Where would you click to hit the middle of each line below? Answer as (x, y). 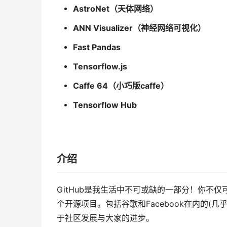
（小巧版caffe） (138, 86)
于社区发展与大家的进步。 (105, 218)
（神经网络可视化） (169, 28)
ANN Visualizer (103, 28)
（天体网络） (134, 9)
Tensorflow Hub (105, 105)
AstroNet (91, 9)
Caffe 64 (90, 86)
